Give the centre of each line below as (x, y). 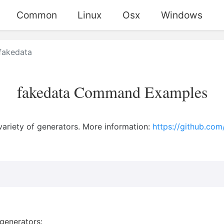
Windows (181, 15)
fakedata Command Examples (112, 91)
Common (36, 15)
